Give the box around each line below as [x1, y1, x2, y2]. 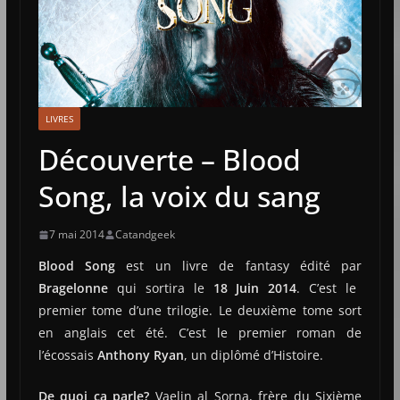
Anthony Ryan [93, 346, 184, 364]
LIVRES [45, 112, 73, 126]
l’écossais [37, 346, 94, 364]
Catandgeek [114, 227, 175, 243]
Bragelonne [37, 279, 108, 297]
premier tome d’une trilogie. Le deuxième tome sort [37, 302, 362, 320]
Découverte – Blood [37, 140, 301, 179]
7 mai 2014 [48, 227, 104, 243]
